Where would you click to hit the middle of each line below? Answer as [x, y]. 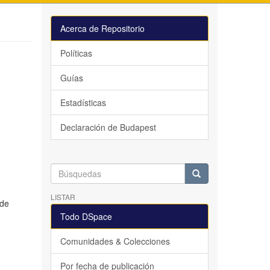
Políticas [76, 53]
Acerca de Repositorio [102, 29]
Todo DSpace [86, 217]
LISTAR [63, 197]
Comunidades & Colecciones [115, 241]
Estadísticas [83, 103]
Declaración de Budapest [108, 127]
